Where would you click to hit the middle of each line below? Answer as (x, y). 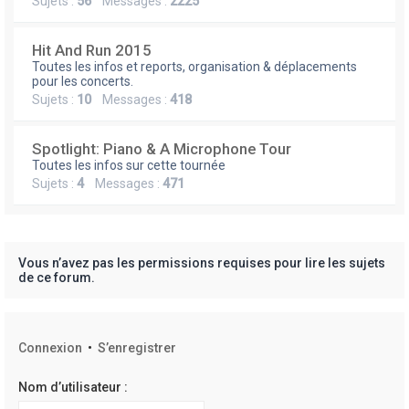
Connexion (50, 348)
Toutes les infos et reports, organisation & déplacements (194, 67)
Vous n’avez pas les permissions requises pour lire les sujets (202, 263)
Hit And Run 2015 (92, 50)
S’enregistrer (137, 348)
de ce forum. (57, 278)
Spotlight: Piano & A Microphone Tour (162, 149)
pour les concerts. (83, 81)
